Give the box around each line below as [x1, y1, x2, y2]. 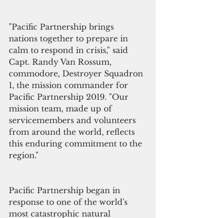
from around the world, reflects [9, 127, 137, 137]
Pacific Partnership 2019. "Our [9, 92, 131, 102]
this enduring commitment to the [9, 139, 145, 149]
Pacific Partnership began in [9, 185, 123, 196]
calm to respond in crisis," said [9, 45, 130, 55]
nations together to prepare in [9, 34, 130, 44]
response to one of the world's [9, 197, 130, 207]
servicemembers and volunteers [9, 115, 138, 126]
